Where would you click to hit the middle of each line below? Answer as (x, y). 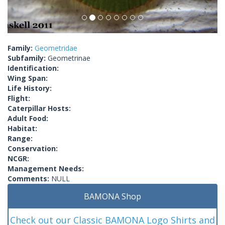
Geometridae (56, 48)
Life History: (30, 88)
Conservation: (33, 148)
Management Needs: (46, 168)
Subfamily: (28, 58)
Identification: (33, 68)
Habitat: (22, 128)
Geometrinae (69, 58)
